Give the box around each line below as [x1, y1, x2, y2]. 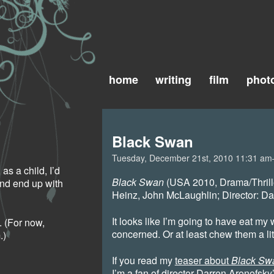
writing [155, 72, 192, 87]
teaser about [174, 253, 231, 268]
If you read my [111, 253, 175, 268]
